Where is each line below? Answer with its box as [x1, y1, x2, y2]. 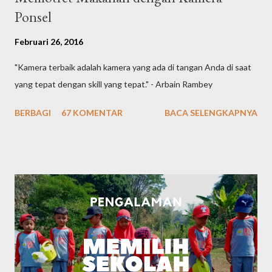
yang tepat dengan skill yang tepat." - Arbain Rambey [15, 79, 212, 90]
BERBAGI [15, 107, 51, 118]
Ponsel [15, 7, 52, 27]
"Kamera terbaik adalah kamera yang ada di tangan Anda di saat [15, 62, 251, 73]
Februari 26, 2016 [15, 36, 83, 47]
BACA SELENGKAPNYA [165, 107, 257, 118]
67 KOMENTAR [61, 107, 123, 118]
